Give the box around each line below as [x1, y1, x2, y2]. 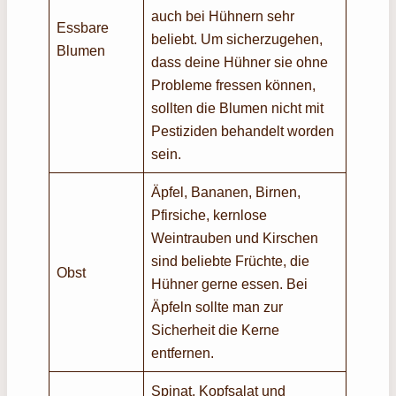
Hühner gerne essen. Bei [151, 275, 308, 292]
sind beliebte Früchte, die [151, 252, 310, 269]
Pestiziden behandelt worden [151, 122, 335, 139]
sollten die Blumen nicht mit [151, 99, 324, 116]
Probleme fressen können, [151, 76, 316, 93]
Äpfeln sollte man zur [151, 298, 284, 315]
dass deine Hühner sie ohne [151, 53, 329, 70]
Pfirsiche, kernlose [151, 206, 268, 223]
